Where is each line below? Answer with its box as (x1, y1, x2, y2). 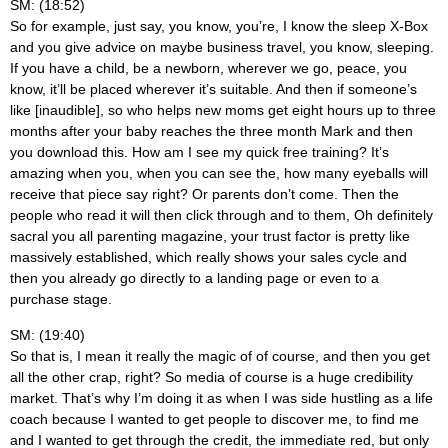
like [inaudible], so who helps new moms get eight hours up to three (10, 102, 436, 119)
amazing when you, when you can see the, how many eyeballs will (10, 165, 428, 182)
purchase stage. (10, 291, 112, 308)
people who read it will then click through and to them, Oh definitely (10, 207, 433, 224)
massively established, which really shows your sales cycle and (10, 249, 407, 266)
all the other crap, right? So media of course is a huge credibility (10, 368, 413, 385)
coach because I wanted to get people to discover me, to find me (10, 410, 419, 427)
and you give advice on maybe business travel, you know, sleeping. (10, 39, 434, 56)
